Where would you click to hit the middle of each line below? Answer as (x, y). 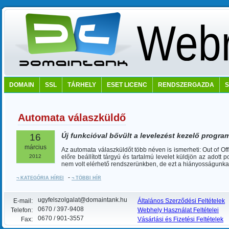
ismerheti (186, 150)
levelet (165, 157)
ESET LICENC (127, 85)
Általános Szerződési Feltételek (181, 201)
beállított (90, 157)
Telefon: (22, 210)
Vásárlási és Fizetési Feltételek (180, 219)
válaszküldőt (115, 150)
